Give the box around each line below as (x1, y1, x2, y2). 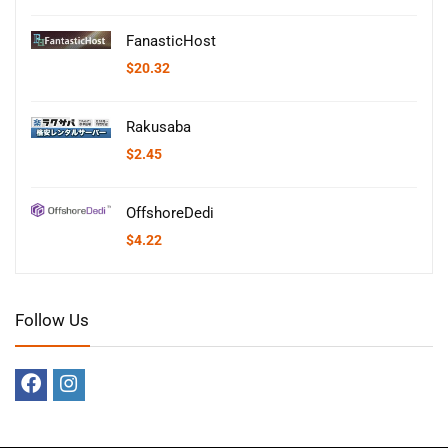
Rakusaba (126, 117, 191, 136)
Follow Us (15, 309, 89, 330)
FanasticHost (126, 31, 216, 50)
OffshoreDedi (126, 203, 214, 222)
